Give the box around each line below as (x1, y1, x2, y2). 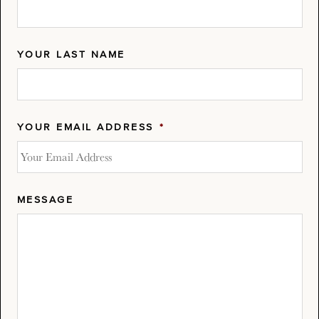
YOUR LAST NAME (16, 50, 125, 61)
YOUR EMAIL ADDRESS (16, 122, 154, 133)
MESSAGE (16, 195, 73, 206)
